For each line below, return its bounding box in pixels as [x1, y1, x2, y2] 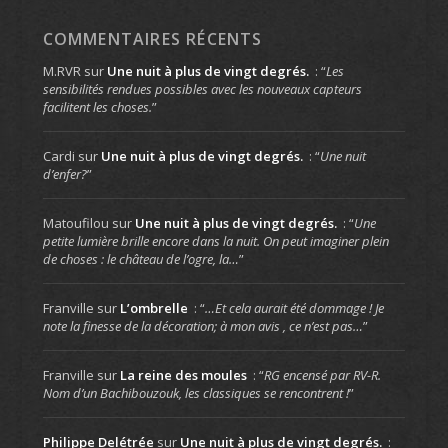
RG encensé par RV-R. [263, 366, 381, 385]
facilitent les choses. [42, 98, 152, 117]
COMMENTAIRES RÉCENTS [42, 28, 263, 51]
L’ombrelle [119, 299, 188, 318]
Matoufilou [42, 214, 109, 233]
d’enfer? [42, 165, 87, 184]
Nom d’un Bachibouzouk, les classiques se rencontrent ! [42, 384, 349, 403]
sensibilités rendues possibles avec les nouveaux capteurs [42, 80, 362, 99]
